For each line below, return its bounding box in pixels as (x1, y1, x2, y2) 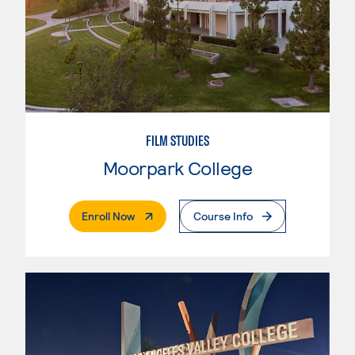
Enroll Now (82, 209, 135, 223)
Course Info (193, 209, 253, 223)
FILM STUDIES (146, 132, 209, 151)
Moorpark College (102, 156, 253, 180)
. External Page (134, 208, 208, 223)
